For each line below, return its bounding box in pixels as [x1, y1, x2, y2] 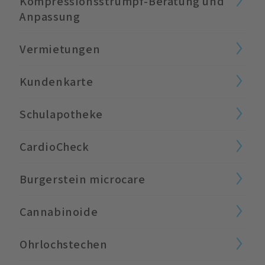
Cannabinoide [20, 203, 98, 219]
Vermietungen [20, 41, 101, 57]
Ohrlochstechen [20, 236, 108, 252]
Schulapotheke [20, 106, 103, 122]
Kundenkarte [20, 73, 93, 89]
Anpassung [20, 8, 80, 24]
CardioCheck [20, 138, 89, 154]
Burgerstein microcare [20, 171, 146, 187]
